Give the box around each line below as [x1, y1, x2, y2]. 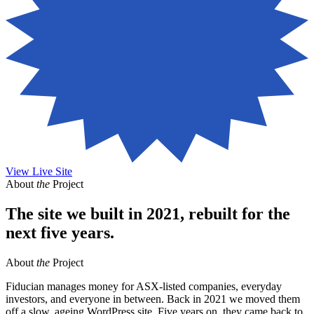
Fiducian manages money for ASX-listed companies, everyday [6, 280, 282, 293]
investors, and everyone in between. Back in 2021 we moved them [6, 293, 300, 306]
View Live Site [6, 165, 72, 178]
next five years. [6, 224, 114, 243]
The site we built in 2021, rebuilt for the [6, 205, 290, 224]
